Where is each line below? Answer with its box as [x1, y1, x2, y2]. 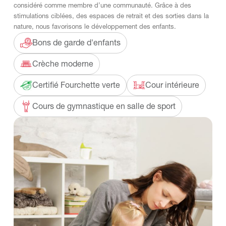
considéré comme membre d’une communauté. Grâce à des [13, 2, 191, 9]
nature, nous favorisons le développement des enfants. [13, 23, 176, 30]
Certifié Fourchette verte [32, 81, 120, 90]
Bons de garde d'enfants [32, 39, 121, 47]
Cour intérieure [145, 81, 199, 90]
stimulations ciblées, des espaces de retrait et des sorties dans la [13, 13, 209, 20]
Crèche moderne [32, 60, 93, 69]
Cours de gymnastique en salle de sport [32, 102, 176, 111]
